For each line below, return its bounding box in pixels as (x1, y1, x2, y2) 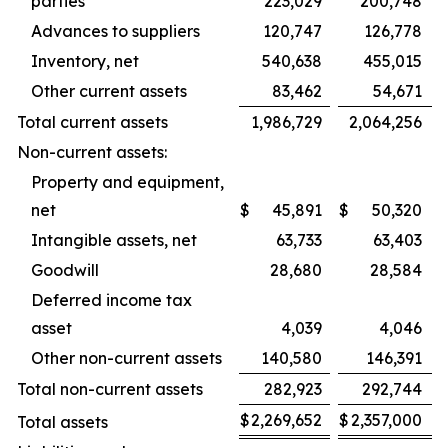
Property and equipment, (31, 172, 224, 193)
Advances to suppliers (31, 21, 200, 42)
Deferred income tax (31, 290, 192, 311)
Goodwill (31, 260, 99, 281)
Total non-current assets (17, 379, 203, 400)
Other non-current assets (31, 348, 222, 369)
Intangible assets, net (31, 230, 197, 251)
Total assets (17, 412, 108, 433)
